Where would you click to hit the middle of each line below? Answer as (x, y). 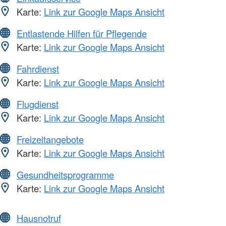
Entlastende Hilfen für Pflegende (82, 34)
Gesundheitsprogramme (65, 175)
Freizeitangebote (50, 139)
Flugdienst (38, 104)
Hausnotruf (39, 218)
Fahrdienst (38, 69)
